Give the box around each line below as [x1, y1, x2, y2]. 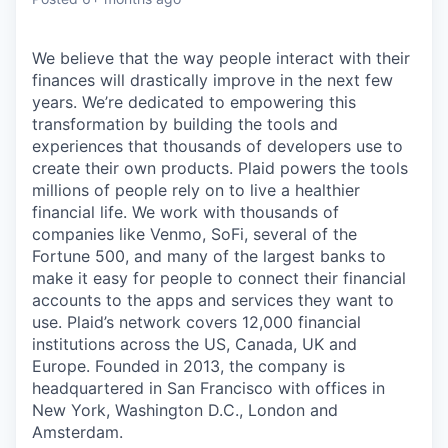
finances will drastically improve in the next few [32, 69, 393, 90]
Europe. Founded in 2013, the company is [32, 355, 345, 376]
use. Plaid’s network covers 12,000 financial [32, 311, 361, 332]
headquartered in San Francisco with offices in [32, 377, 385, 398]
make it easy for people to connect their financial [32, 267, 406, 288]
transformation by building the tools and [32, 113, 338, 134]
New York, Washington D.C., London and [32, 399, 338, 420]
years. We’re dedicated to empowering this [32, 91, 356, 112]
